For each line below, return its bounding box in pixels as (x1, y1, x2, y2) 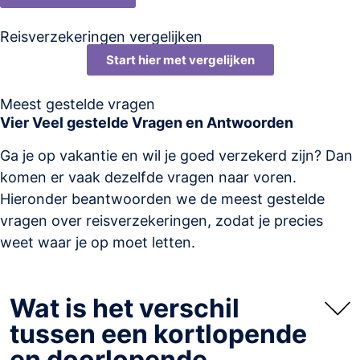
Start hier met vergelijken (105, 51, 255, 67)
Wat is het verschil (10, 292, 239, 325)
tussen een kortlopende (10, 318, 307, 350)
